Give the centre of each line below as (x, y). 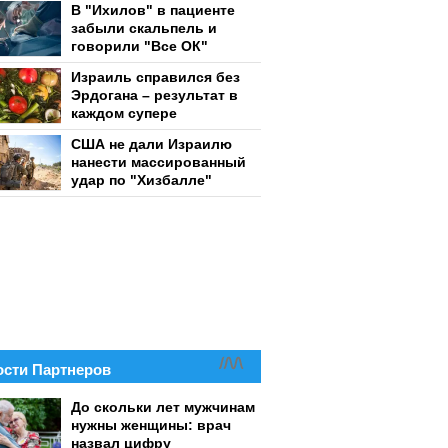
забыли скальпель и (144, 28)
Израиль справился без (155, 77)
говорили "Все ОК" (139, 46)
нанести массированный (158, 162)
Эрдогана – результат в (154, 95)
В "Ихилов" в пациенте (153, 10)
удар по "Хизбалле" (141, 180)
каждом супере (124, 113)
